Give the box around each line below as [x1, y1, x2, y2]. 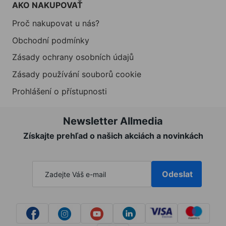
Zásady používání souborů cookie [12, 69, 141, 79]
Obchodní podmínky [12, 35, 89, 45]
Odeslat [162, 169, 193, 180]
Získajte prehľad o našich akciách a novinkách [23, 131, 203, 141]
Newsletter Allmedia [63, 115, 163, 128]
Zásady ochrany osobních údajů [12, 52, 134, 63]
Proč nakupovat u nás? [12, 18, 99, 28]
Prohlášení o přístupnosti [12, 86, 107, 96]
